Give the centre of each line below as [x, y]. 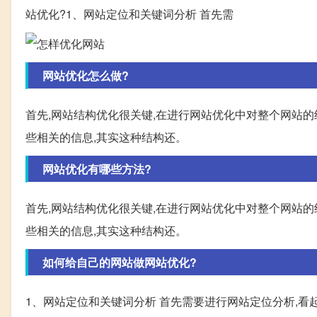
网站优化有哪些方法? [97, 169]
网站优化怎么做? [86, 76]
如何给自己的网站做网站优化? [120, 263]
